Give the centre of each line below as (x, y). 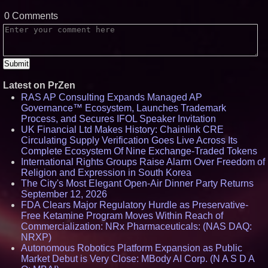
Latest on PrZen (39, 85)
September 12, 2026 (64, 194)
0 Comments (31, 16)
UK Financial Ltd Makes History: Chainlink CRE (122, 130)
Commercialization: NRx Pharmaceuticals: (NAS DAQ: (136, 226)
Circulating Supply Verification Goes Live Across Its (129, 140)
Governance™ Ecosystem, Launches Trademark (124, 108)
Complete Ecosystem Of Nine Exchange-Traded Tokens (139, 151)
